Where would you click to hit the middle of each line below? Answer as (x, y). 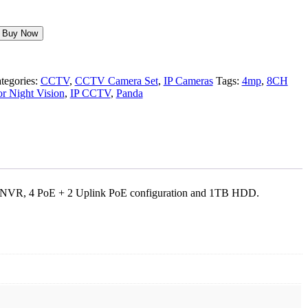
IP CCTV (90, 93)
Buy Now (20, 33)
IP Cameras (188, 80)
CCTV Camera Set (116, 80)
